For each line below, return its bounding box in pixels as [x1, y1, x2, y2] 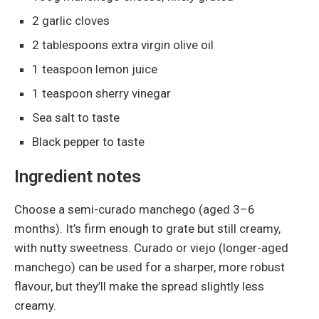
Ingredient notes [14, 166, 141, 187]
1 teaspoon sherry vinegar [32, 85, 171, 100]
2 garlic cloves [32, 13, 110, 28]
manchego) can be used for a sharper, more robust [14, 259, 285, 274]
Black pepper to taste [32, 134, 145, 149]
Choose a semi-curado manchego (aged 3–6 [14, 202, 255, 216]
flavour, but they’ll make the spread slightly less [14, 278, 264, 293]
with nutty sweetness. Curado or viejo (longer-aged [14, 240, 288, 255]
